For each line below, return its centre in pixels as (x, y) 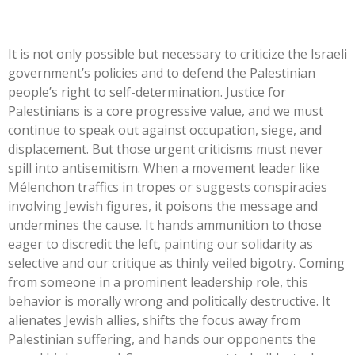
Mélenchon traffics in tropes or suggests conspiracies (168, 187)
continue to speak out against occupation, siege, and (165, 130)
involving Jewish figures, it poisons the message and (163, 206)
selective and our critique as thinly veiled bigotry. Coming (176, 263)
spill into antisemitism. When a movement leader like (164, 168)
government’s (49, 73)
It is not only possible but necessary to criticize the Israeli (177, 53)
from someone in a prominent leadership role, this (158, 282)
